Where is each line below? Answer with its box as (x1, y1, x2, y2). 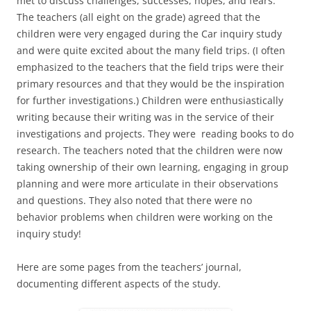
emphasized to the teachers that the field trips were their (17, 60, 284, 74)
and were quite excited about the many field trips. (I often (17, 43, 285, 57)
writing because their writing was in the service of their (17, 110, 274, 124)
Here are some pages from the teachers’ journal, (17, 260, 242, 274)
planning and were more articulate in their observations (17, 176, 278, 190)
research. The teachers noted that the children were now (17, 143, 283, 157)
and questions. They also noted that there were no (17, 193, 252, 207)
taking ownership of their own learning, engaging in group (17, 160, 289, 174)
